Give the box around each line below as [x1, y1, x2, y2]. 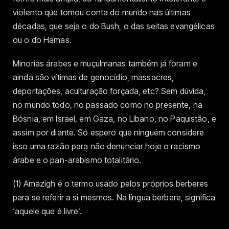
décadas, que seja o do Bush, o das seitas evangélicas [13, 20, 215, 31]
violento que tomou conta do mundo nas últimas [13, 7, 191, 17]
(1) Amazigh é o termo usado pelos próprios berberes [13, 178, 209, 189]
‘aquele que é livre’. [13, 206, 82, 217]
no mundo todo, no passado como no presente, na [13, 100, 202, 110]
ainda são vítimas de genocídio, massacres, [13, 72, 174, 83]
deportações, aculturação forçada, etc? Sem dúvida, [13, 86, 206, 97]
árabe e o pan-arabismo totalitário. [13, 155, 142, 166]
